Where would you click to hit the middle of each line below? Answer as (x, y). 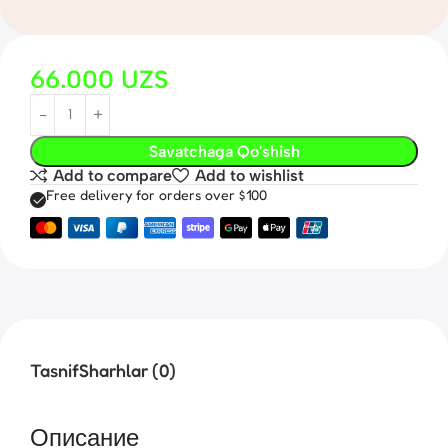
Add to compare (113, 175)
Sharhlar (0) (127, 369)
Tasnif (54, 369)
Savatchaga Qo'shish (224, 151)
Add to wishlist (249, 175)
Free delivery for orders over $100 (156, 194)
